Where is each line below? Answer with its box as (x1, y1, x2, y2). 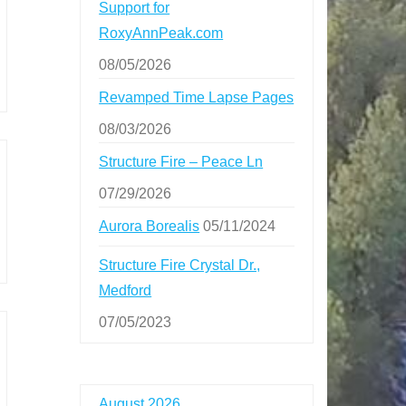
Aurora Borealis (99, 218, 200, 235)
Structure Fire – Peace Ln (99, 154, 264, 170)
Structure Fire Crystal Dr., (99, 257, 261, 274)
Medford (99, 283, 152, 299)
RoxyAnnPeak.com (99, 25, 224, 42)
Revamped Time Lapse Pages (99, 90, 295, 106)
